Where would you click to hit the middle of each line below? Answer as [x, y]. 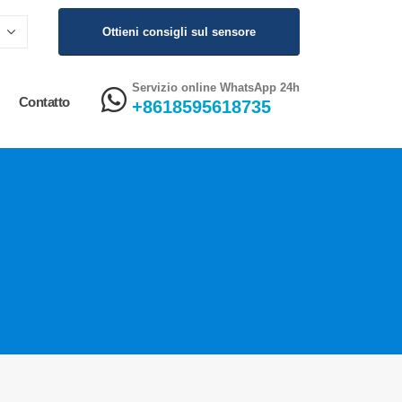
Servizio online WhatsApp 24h [216, 88]
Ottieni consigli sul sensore [179, 31]
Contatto [44, 101]
